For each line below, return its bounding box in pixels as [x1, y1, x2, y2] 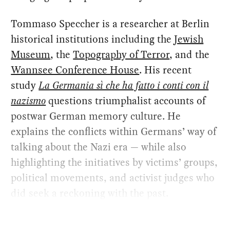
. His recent [139, 62, 192, 77]
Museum [11, 47, 51, 62]
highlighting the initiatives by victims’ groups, [11, 155, 218, 169]
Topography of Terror [73, 47, 170, 62]
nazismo [11, 93, 46, 108]
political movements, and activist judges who [11, 170, 215, 185]
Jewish [174, 31, 204, 46]
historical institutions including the [11, 31, 175, 46]
